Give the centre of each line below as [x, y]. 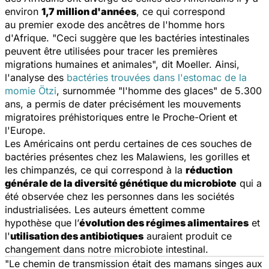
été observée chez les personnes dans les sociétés [119, 196]
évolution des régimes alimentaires [164, 222]
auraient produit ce [188, 236]
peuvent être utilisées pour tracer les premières [111, 51]
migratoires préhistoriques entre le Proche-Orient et [121, 117]
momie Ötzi [31, 90]
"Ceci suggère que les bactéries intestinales [151, 38]
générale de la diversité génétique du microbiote [121, 183]
